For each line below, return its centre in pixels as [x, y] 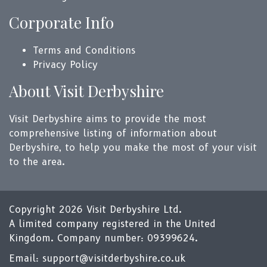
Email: [26, 258]
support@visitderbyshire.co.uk [114, 258]
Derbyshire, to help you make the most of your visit [133, 148]
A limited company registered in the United [112, 224]
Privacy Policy [65, 65]
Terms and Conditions [84, 50]
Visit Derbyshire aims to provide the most [108, 119]
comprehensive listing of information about [113, 133]
